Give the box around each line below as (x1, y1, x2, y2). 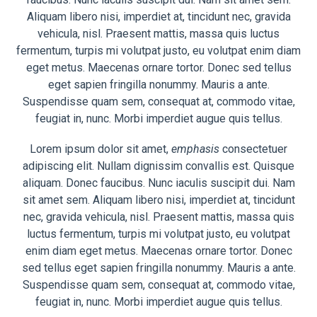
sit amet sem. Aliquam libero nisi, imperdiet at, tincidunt (22, 193, 295, 207)
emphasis (171, 142, 219, 156)
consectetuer (219, 142, 287, 156)
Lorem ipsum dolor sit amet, (30, 142, 171, 156)
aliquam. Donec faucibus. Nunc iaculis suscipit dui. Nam (22, 176, 295, 190)
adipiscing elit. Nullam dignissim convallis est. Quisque (23, 159, 294, 173)
